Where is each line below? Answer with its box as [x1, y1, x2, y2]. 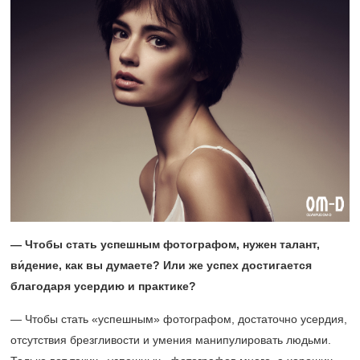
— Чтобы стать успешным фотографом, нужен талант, [10, 238, 320, 251]
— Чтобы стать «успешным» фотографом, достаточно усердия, [10, 313, 347, 325]
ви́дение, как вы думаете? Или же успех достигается [10, 259, 312, 272]
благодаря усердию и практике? [10, 280, 196, 292]
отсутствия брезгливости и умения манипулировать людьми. [10, 333, 331, 346]
